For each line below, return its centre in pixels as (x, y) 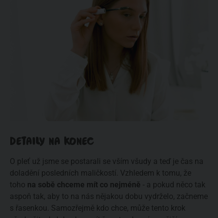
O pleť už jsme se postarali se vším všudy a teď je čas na (107, 161)
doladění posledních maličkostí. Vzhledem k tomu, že (100, 173)
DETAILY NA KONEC (52, 141)
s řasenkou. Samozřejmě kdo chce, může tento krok (98, 208)
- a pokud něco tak (173, 184)
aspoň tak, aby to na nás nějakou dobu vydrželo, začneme (109, 196)
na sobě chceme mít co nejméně (84, 184)
